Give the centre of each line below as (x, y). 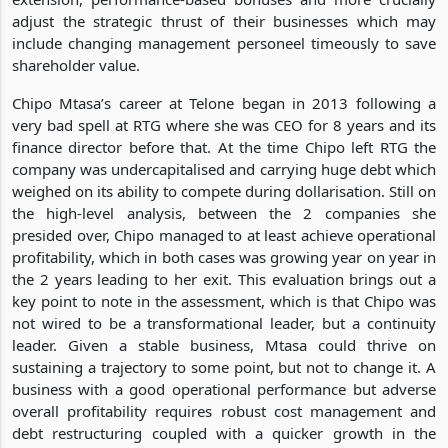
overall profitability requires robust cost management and (224, 410)
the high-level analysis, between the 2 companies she (224, 212)
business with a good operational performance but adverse (224, 388)
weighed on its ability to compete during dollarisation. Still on (224, 190)
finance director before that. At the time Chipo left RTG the (224, 146)
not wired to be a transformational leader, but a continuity (224, 322)
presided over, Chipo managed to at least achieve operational (224, 234)
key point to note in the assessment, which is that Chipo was (224, 300)
